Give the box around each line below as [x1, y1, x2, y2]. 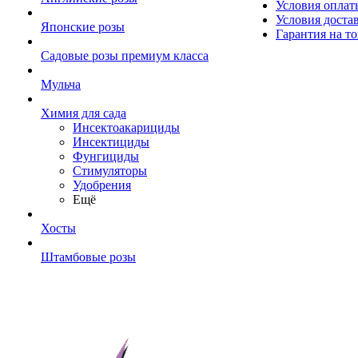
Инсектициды [73, 135, 149, 149]
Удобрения [73, 178, 131, 193]
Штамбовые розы [41, 250, 136, 265]
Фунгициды [73, 149, 139, 164]
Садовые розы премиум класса [41, 49, 209, 63]
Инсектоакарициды [73, 121, 180, 135]
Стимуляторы [73, 164, 147, 178]
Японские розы [41, 20, 125, 34]
